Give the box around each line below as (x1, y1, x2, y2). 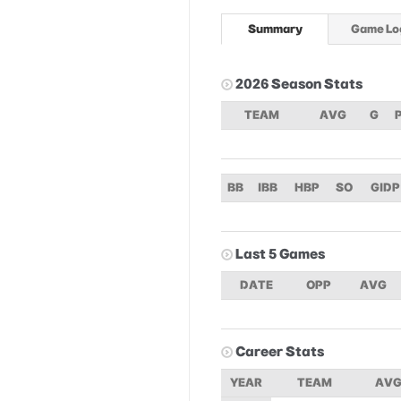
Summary (247, 22, 303, 35)
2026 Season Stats (235, 76, 363, 91)
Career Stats (235, 344, 324, 359)
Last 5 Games (235, 246, 325, 261)
